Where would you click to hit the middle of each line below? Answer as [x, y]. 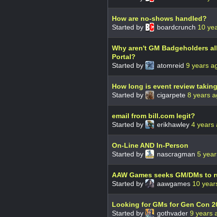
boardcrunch [176, 27]
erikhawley [173, 124]
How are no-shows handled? [159, 18]
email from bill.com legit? [154, 116]
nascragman [176, 154]
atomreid [170, 65]
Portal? [124, 56]
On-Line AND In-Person [150, 145]
